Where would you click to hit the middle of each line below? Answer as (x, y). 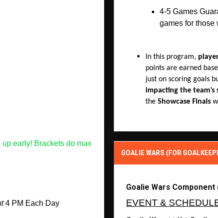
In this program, (172, 57)
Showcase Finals (184, 101)
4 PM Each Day (31, 203)
